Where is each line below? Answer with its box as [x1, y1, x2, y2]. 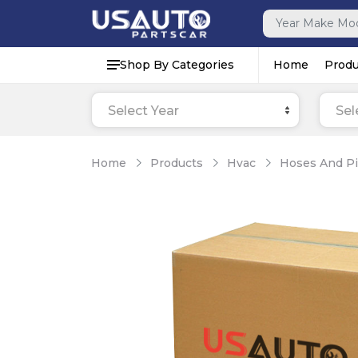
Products [150, 155, 203, 170]
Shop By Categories [120, 57, 234, 72]
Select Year [108, 102, 179, 118]
